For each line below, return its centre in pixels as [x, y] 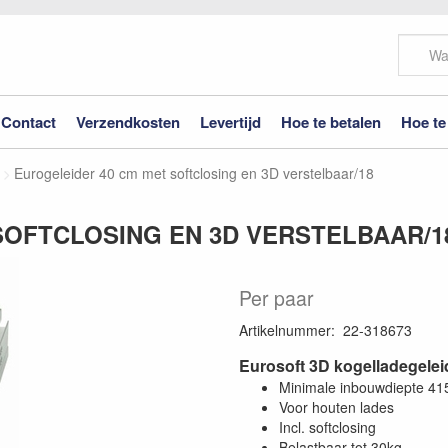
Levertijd [230, 121]
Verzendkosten [128, 121]
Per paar [276, 298]
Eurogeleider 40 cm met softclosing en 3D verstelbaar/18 [194, 173]
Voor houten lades [336, 407]
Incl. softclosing [327, 427]
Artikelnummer [285, 330]
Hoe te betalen [331, 121]
